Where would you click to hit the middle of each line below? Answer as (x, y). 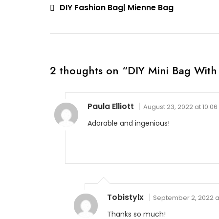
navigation (77, 25)
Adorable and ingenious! (129, 123)
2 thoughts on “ (89, 70)
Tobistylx (125, 197)
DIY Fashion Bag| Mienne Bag (117, 8)
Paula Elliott (111, 106)
